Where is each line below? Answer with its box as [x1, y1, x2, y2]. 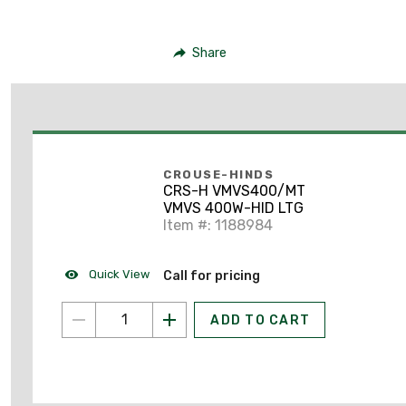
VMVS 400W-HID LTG [163, 199, 304, 217]
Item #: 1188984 [163, 217, 273, 235]
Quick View [86, 266, 150, 281]
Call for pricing [163, 267, 260, 284]
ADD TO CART [210, 312, 310, 328]
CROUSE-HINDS [163, 168, 274, 182]
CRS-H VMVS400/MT [163, 182, 305, 200]
